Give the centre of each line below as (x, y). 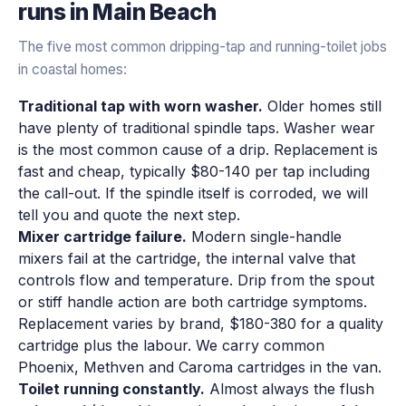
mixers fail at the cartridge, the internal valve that (187, 258)
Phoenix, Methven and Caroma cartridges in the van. (200, 367)
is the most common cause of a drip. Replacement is (198, 149)
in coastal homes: (72, 69)
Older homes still (322, 106)
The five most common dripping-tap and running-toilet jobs (203, 46)
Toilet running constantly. (111, 388)
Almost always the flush (290, 388)
